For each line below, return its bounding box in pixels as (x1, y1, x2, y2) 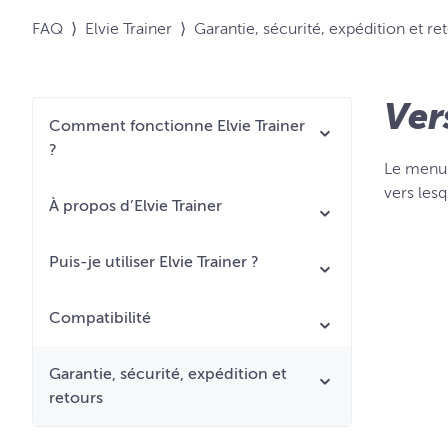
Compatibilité (49, 309, 151, 327)
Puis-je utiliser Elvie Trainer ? (49, 253, 259, 271)
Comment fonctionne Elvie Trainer (49, 117, 305, 135)
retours (49, 389, 103, 407)
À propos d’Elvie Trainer (49, 197, 222, 215)
